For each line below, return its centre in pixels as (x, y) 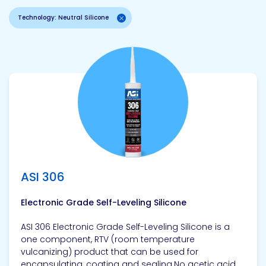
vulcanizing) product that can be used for (110, 252)
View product (39, 77)
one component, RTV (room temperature (108, 239)
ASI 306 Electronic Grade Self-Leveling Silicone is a (125, 227)
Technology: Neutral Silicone (63, 18)
